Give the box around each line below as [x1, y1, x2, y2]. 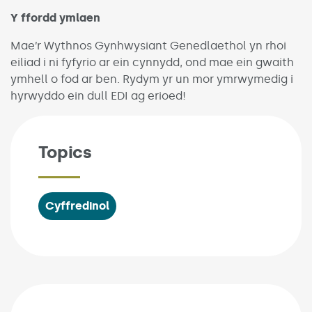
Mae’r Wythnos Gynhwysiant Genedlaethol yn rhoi [10, 39, 286, 52]
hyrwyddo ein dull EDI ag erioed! [10, 89, 186, 102]
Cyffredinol [45, 199, 109, 212]
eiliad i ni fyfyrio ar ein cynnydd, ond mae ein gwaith [10, 56, 294, 69]
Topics [38, 142, 92, 162]
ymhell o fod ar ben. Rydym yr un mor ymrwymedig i [10, 72, 293, 86]
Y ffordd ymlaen [10, 11, 100, 24]
